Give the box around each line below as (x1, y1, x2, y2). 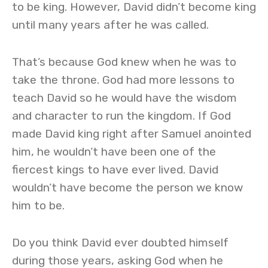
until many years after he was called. (12, 18, 209, 32)
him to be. (12, 199, 65, 212)
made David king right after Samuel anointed (12, 127, 251, 141)
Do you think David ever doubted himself (12, 236, 229, 249)
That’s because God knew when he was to (12, 55, 236, 69)
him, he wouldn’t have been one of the (12, 145, 216, 159)
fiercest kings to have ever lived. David (12, 163, 218, 176)
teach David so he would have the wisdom (12, 91, 237, 105)
